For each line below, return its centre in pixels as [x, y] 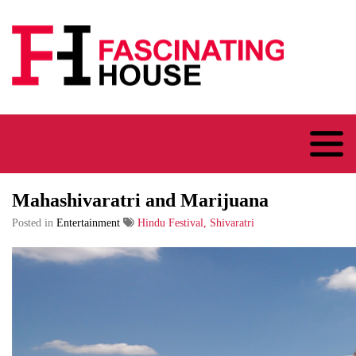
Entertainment [88, 222]
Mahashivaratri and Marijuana [140, 200]
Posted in [34, 222]
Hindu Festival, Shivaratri [196, 222]
